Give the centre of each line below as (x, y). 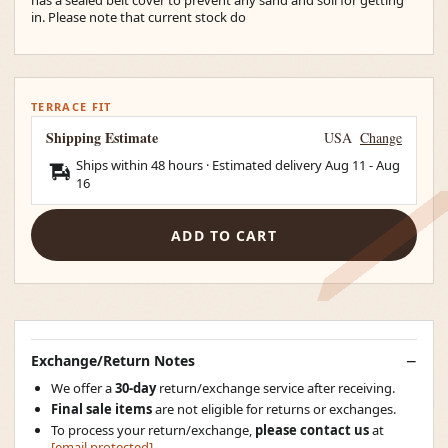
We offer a (83, 388)
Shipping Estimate (102, 137)
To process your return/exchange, (153, 430)
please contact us (312, 430)
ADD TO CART (224, 235)
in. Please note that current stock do (138, 16)
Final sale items (101, 409)
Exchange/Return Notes (113, 360)
